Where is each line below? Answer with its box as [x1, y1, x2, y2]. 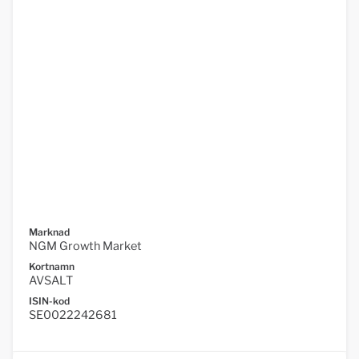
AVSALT [29, 273, 73, 288]
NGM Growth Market [29, 239, 142, 254]
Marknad [29, 226, 70, 239]
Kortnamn [29, 260, 75, 273]
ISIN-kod [29, 295, 70, 308]
